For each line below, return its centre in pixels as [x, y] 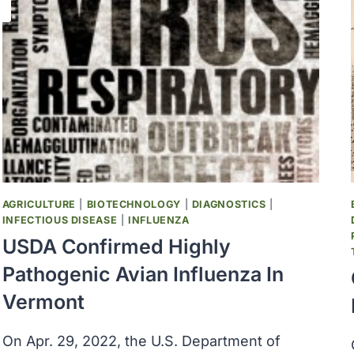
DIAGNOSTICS [229, 204]
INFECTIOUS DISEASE [60, 220]
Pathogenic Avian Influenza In [143, 275]
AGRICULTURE [39, 204]
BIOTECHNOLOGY [134, 204]
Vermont [43, 302]
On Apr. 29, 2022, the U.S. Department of [141, 341]
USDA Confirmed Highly [116, 247]
